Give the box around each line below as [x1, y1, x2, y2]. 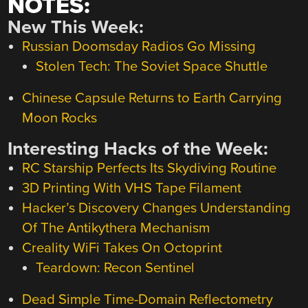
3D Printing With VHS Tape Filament [21, 179, 241, 197]
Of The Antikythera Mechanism [21, 219, 210, 237]
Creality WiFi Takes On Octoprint [21, 239, 222, 257]
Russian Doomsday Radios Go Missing [21, 38, 256, 56]
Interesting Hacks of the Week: [8, 137, 269, 161]
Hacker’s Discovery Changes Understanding [21, 199, 291, 217]
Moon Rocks [21, 109, 97, 127]
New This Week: [8, 16, 144, 39]
